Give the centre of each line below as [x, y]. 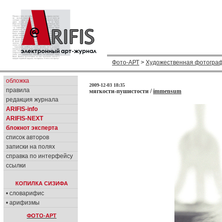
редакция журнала [32, 100]
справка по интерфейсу [39, 156]
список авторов [28, 137]
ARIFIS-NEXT [25, 118]
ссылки [16, 166]
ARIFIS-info [22, 109]
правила [18, 90]
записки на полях [30, 147]
